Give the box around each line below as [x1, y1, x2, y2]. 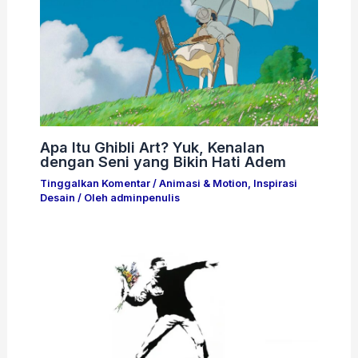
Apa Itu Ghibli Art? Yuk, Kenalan [39, 137, 265, 156]
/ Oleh [74, 192, 110, 205]
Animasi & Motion [158, 177, 248, 190]
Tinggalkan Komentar [39, 177, 150, 190]
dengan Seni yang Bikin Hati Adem [39, 152, 286, 170]
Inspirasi [253, 177, 297, 190]
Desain [39, 192, 75, 205]
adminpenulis [109, 192, 180, 205]
